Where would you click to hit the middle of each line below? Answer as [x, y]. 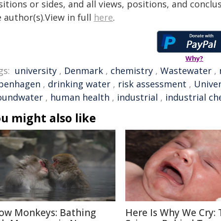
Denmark [84, 71]
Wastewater [186, 71]
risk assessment [152, 84]
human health [80, 97]
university [36, 71]
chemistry [132, 71]
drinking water [79, 84]
